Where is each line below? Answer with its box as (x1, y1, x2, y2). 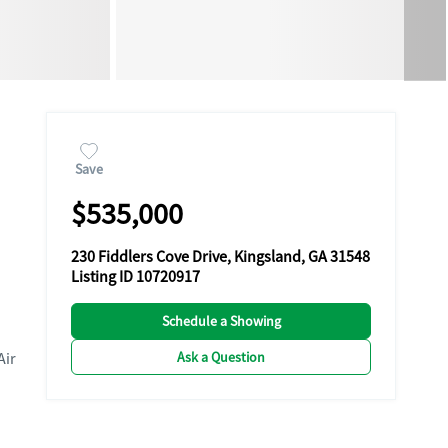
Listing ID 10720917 (71, 267, 200, 287)
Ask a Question (177, 348, 265, 366)
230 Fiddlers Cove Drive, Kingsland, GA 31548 (71, 247, 370, 267)
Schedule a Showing (161, 312, 281, 330)
